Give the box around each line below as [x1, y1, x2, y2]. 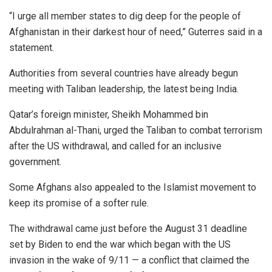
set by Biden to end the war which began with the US [9, 239, 231, 251]
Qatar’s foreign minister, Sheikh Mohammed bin [9, 109, 208, 121]
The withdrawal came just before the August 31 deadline [9, 223, 247, 235]
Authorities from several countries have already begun [9, 67, 238, 80]
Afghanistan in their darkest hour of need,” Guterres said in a [9, 26, 262, 38]
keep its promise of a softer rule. [9, 197, 149, 209]
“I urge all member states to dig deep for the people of [9, 10, 241, 22]
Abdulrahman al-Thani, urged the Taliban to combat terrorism [9, 124, 262, 137]
